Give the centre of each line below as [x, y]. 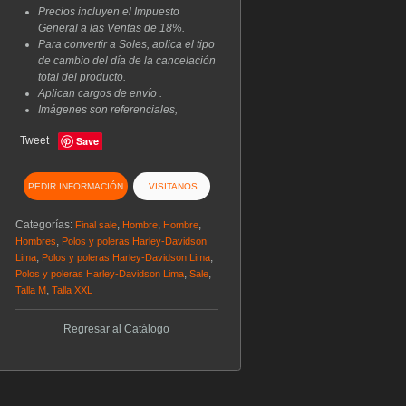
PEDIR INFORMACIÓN [75, 186]
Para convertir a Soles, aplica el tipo [126, 44]
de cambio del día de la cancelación [126, 60]
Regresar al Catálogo [117, 329]
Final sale [96, 224]
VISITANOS [171, 186]
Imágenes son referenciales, [107, 109]
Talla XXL [72, 290]
